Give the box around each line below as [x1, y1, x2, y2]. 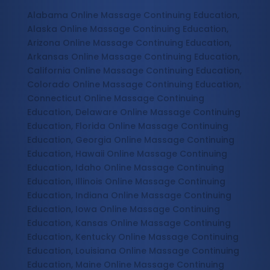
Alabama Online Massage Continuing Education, [27, 9, 239, 22]
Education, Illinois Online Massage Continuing [27, 175, 225, 188]
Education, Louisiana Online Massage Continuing [27, 245, 239, 257]
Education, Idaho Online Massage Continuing [27, 162, 224, 174]
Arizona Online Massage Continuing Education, [27, 37, 231, 49]
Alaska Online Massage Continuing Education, [27, 23, 228, 36]
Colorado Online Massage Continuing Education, [27, 78, 241, 91]
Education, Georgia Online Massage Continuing [27, 134, 234, 146]
